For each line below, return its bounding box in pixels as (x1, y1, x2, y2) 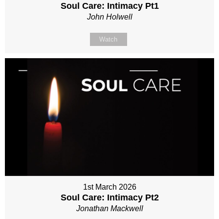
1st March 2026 (83, 182, 136, 191)
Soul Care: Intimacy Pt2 (60, 192, 159, 202)
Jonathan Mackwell (76, 204, 143, 213)
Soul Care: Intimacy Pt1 (60, 1, 159, 11)
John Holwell (87, 13, 132, 22)
